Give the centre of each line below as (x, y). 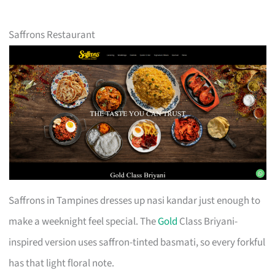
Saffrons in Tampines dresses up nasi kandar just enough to (135, 200)
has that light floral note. (62, 263)
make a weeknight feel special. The (83, 221)
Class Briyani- (208, 221)
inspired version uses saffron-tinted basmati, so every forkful (137, 242)
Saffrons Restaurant (52, 35)
